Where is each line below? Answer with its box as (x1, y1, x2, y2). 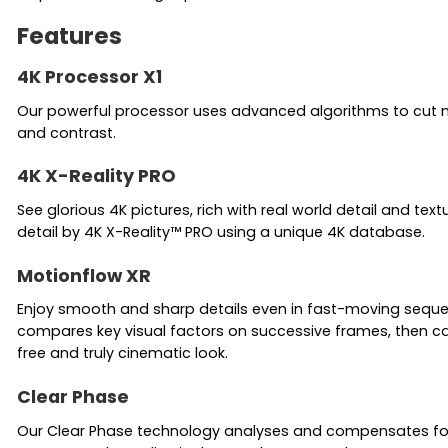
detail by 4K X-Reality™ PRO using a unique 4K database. (17, 222, 425, 242)
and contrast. (17, 122, 116, 143)
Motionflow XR (17, 262, 151, 288)
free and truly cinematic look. (17, 343, 228, 364)
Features (17, 20, 122, 53)
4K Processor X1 (17, 63, 162, 89)
